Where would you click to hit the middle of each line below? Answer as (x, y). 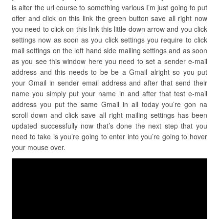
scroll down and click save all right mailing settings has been (109, 115)
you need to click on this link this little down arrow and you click (109, 29)
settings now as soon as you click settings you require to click (109, 40)
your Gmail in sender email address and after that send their (109, 83)
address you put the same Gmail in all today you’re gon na (109, 104)
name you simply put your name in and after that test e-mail (109, 93)
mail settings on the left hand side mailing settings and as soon (109, 50)
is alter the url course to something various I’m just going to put (109, 7)
